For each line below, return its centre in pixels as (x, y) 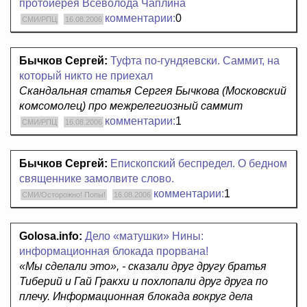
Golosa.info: (51, 236)
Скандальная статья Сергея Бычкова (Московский (153, 91)
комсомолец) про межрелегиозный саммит (131, 106)
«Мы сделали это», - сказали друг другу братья (143, 267)
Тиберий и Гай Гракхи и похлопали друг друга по (144, 282)
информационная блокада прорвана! (114, 251)
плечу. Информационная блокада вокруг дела (136, 297)
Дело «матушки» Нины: (144, 236)
